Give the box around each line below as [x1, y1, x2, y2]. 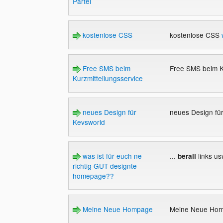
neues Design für [80, 107, 136, 117]
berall [177, 151, 196, 161]
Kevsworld [72, 116, 105, 127]
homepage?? [72, 170, 114, 181]
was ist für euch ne [80, 150, 142, 161]
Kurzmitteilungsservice [72, 73, 143, 84]
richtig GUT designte [72, 160, 137, 171]
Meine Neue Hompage [80, 204, 153, 215]
